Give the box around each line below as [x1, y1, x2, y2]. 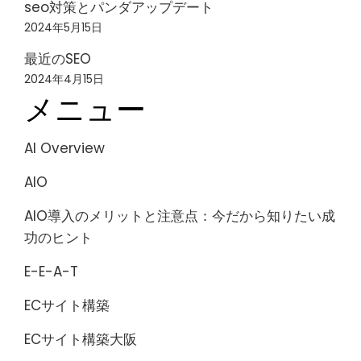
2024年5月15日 [24, 19, 102, 35]
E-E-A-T [24, 262, 78, 281]
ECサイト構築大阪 [24, 330, 137, 349]
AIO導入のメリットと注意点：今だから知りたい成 [24, 206, 335, 226]
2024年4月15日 [24, 71, 104, 87]
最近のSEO [24, 49, 91, 68]
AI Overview [24, 139, 105, 158]
